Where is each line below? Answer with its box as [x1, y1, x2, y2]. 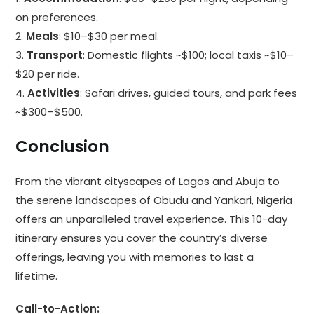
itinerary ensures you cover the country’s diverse [15, 231, 268, 246]
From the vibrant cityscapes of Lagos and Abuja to [15, 174, 280, 189]
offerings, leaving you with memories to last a [15, 250, 254, 265]
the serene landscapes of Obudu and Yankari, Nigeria [15, 193, 293, 208]
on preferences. [15, 10, 99, 25]
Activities [27, 86, 81, 101]
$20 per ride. [15, 67, 80, 82]
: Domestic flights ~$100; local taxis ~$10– [83, 48, 294, 63]
